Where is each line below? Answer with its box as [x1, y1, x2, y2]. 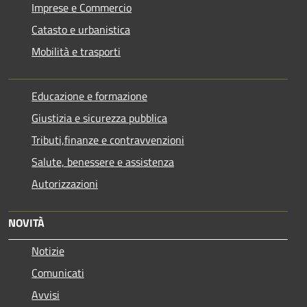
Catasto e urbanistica [32, 21, 130, 38]
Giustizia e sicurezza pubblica [32, 110, 167, 127]
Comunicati [32, 265, 84, 282]
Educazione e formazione [32, 88, 147, 105]
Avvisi [32, 286, 60, 304]
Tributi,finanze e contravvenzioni [32, 132, 184, 149]
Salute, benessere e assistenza [32, 153, 174, 171]
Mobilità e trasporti [32, 43, 121, 60]
